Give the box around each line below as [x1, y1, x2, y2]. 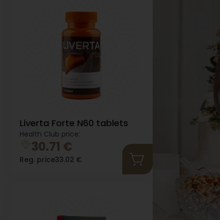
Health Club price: [20, 129, 80, 139]
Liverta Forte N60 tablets [20, 117, 128, 130]
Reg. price [20, 155, 55, 165]
